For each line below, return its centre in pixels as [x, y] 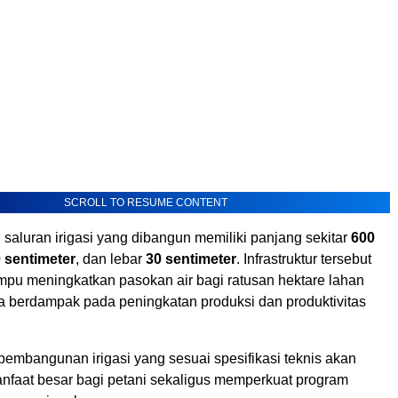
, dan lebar [111, 259]
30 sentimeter [191, 259]
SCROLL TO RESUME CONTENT [146, 203]
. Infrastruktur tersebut [304, 259]
